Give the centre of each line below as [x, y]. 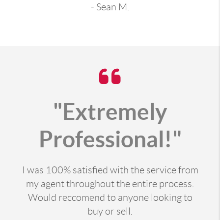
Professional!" [110, 139]
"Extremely [110, 111]
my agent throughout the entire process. [110, 183]
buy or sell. [110, 211]
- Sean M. [110, 7]
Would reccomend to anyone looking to [110, 197]
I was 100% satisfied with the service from [110, 170]
